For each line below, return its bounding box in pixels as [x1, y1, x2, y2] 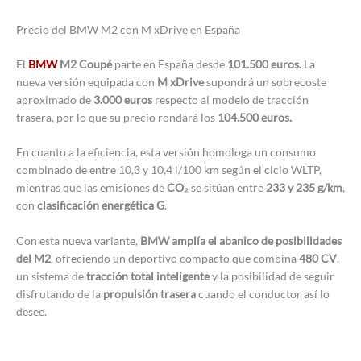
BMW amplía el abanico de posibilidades [140, 234, 342, 248]
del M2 [16, 251, 51, 266]
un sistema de [16, 269, 86, 284]
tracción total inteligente [86, 269, 210, 284]
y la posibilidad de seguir [210, 269, 334, 284]
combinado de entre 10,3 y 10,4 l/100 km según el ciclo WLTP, [16, 163, 322, 177]
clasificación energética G [37, 198, 164, 213]
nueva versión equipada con [16, 74, 157, 89]
